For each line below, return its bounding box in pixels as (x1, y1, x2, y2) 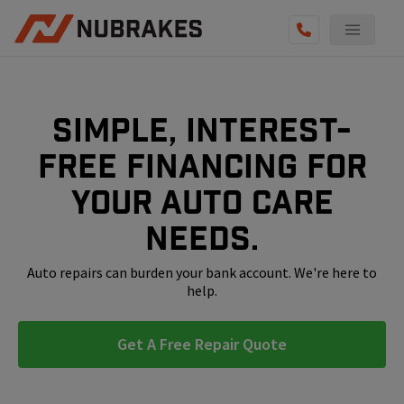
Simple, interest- (52, 114, 352, 147)
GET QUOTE (14, 173, 87, 192)
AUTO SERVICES (14, 65, 112, 84)
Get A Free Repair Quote (117, 334, 287, 355)
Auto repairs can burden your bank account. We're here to (27, 263, 377, 282)
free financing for (37, 150, 367, 183)
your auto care (70, 186, 334, 219)
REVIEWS (14, 101, 69, 120)
